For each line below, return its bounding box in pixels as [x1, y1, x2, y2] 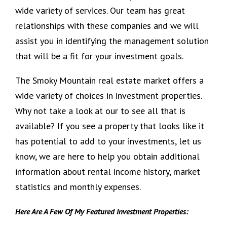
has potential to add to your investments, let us [15, 135, 201, 147]
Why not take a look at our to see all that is [15, 104, 185, 117]
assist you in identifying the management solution [15, 34, 209, 47]
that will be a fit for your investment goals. [15, 50, 183, 62]
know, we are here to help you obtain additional [15, 150, 200, 162]
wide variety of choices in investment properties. [15, 89, 202, 101]
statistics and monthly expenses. [15, 180, 141, 193]
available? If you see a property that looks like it [15, 120, 204, 132]
